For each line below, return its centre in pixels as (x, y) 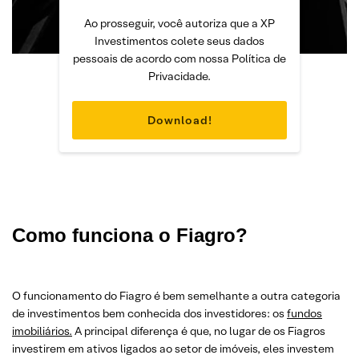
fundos (305, 313)
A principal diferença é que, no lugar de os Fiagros (199, 331)
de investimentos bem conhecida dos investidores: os (149, 313)
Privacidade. (179, 76)
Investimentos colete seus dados (179, 40)
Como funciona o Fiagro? (130, 235)
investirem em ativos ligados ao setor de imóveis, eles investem (173, 348)
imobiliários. (42, 331)
